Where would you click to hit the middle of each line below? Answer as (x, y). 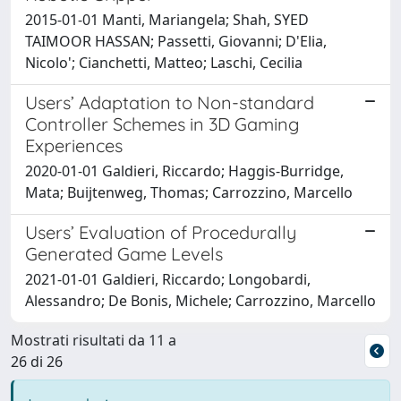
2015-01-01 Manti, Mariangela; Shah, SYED (167, 19)
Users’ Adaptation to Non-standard (170, 102)
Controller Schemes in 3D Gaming (162, 124)
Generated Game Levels (124, 253)
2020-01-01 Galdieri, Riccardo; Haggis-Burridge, (184, 171)
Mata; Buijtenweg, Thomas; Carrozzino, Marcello (189, 192)
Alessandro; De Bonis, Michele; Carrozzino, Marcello (200, 300)
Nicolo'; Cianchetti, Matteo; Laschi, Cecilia (164, 62)
